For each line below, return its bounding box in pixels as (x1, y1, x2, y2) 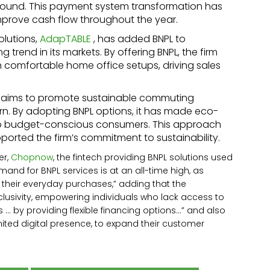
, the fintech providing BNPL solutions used (53, 151, 233, 163)
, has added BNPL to (91, 31, 186, 46)
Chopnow (11, 151, 54, 163)
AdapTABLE (40, 31, 92, 46)
